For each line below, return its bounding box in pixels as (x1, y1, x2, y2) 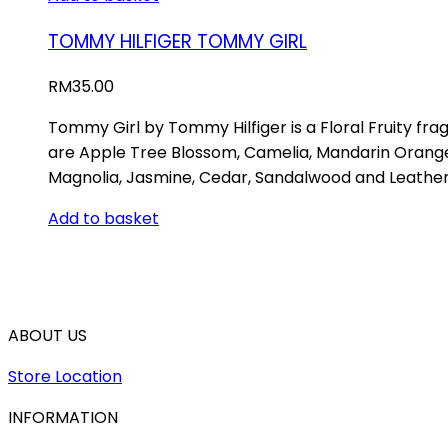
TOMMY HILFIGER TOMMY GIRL (48, 27, 307, 55)
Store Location (8, 365, 122, 389)
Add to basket (48, 207, 159, 231)
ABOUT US (8, 324, 87, 348)
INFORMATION (8, 406, 118, 430)
